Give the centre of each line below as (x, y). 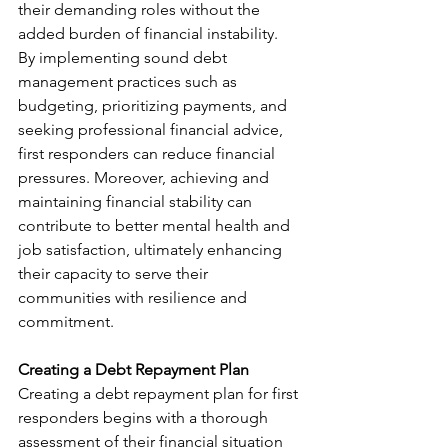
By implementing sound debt (124, 57)
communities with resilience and (134, 297)
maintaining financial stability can (137, 201)
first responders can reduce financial (148, 153)
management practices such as (129, 81)
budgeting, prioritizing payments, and (154, 105)
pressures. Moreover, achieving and (145, 177)
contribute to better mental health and (156, 225)
